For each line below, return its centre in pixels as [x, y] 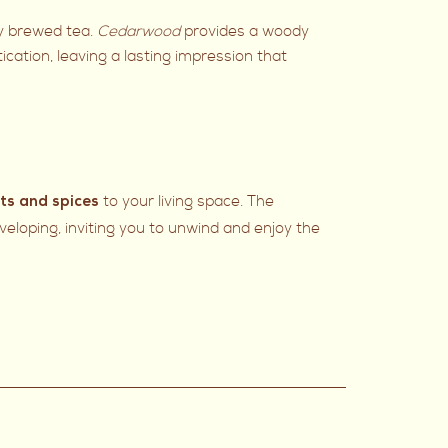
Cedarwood [138, 32]
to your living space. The [188, 202]
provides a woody [244, 32]
